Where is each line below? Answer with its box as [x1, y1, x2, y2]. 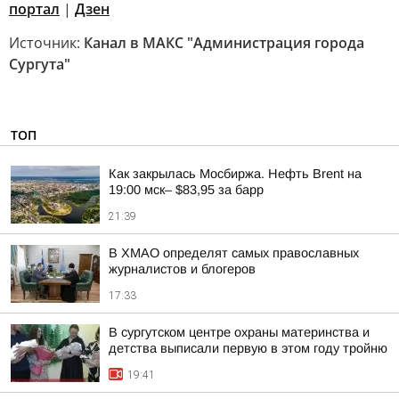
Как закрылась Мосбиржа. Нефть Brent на [109, 167, 362, 181]
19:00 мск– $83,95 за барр [109, 183, 264, 197]
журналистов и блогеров [109, 262, 256, 276]
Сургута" [9, 54, 70, 74]
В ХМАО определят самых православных [109, 246, 359, 260]
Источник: [9, 33, 84, 53]
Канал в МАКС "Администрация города [84, 33, 364, 53]
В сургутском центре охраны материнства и [109, 325, 370, 339]
